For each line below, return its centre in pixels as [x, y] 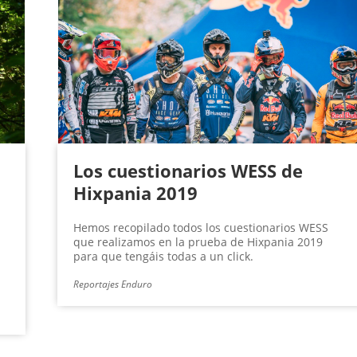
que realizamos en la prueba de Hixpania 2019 [198, 242]
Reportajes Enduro [112, 284]
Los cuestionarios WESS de [188, 171]
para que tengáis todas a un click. [163, 257]
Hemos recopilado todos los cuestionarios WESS [200, 228]
